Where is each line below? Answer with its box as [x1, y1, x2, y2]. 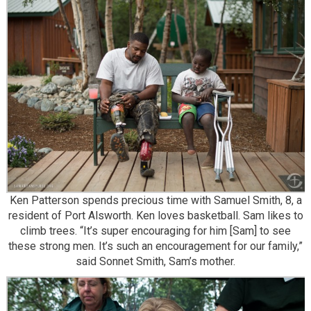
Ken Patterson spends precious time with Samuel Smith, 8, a [9, 194, 302, 208]
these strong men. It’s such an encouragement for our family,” [8, 239, 303, 253]
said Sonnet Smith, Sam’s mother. [76, 255, 235, 269]
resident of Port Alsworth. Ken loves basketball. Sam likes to [8, 209, 303, 223]
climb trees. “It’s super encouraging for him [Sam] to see [20, 224, 291, 238]
